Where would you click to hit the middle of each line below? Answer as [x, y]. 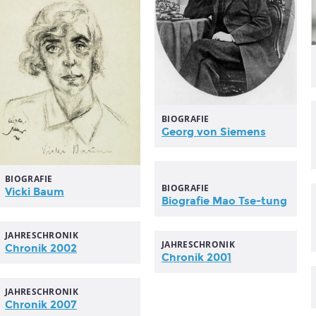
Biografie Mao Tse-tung [224, 201]
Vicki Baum [35, 192]
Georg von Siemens [214, 132]
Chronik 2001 [196, 257]
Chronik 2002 [41, 248]
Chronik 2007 [41, 305]
